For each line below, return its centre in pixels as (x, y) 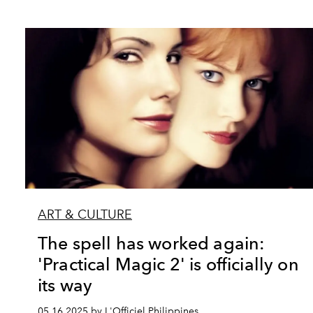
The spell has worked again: (152, 243)
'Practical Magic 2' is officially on (168, 264)
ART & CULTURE (85, 214)
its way (65, 285)
